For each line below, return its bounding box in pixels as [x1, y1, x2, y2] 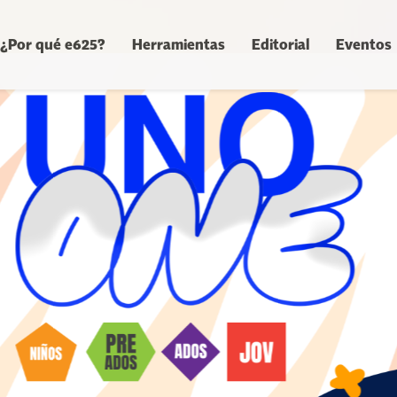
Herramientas [132, 35, 225, 53]
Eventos [336, 35, 392, 53]
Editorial [252, 35, 309, 53]
